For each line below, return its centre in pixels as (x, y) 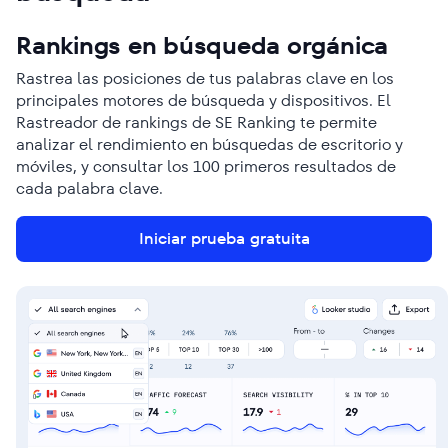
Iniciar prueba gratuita (224, 239)
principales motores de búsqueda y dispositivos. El (203, 101)
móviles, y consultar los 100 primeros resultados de (206, 167)
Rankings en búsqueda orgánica (202, 46)
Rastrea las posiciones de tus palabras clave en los (205, 79)
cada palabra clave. (89, 189)
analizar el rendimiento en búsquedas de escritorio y (209, 145)
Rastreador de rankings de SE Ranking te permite (196, 123)
